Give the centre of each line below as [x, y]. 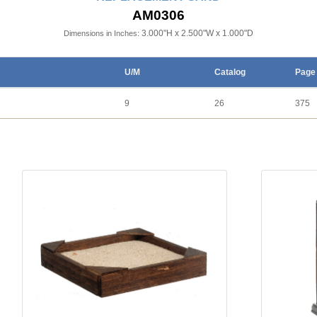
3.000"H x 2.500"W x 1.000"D [197, 33]
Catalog [230, 72]
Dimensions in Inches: [102, 33]
